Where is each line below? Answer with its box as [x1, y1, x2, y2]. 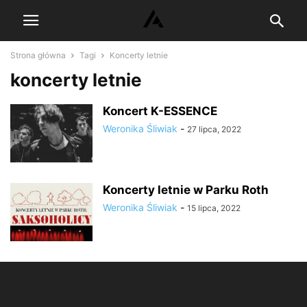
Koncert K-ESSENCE [103, 104, 217, 118]
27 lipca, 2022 [187, 124, 241, 134]
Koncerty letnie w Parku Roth [103, 183, 269, 197]
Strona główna [10, 50, 66, 60]
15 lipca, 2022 [187, 203, 241, 213]
